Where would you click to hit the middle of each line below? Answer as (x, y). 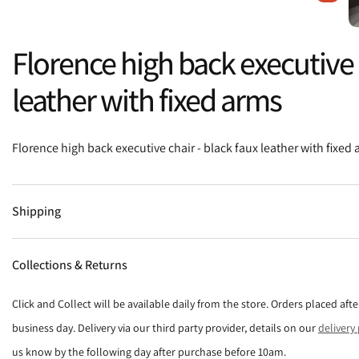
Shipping (36, 211)
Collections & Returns (70, 264)
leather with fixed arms (147, 99)
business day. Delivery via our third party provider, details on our (165, 327)
